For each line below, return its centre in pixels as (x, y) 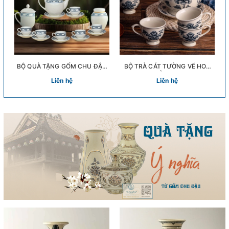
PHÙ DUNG (167, 74)
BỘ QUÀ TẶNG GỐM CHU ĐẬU (62, 66)
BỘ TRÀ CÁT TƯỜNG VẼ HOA (167, 66)
